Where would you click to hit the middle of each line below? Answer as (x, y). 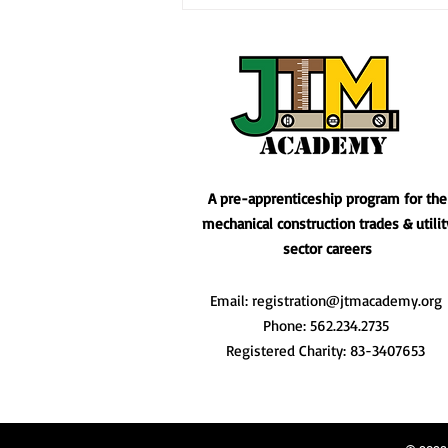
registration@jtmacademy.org (346, 301)
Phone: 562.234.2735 (325, 326)
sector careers (327, 249)
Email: (230, 301)
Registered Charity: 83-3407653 (325, 351)
